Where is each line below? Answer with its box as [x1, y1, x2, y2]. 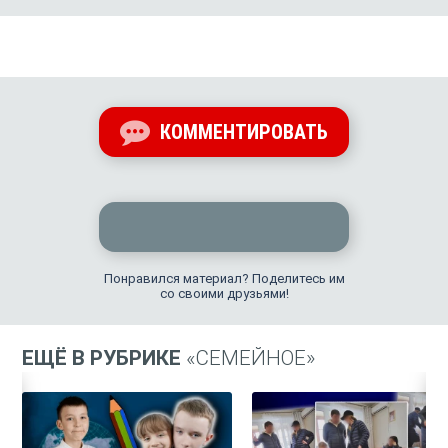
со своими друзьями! [159, 286, 289, 301]
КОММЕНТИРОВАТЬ [155, 120, 328, 144]
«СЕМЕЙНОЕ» [186, 346, 316, 371]
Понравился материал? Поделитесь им [103, 271, 345, 286]
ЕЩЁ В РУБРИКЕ [22, 346, 187, 371]
